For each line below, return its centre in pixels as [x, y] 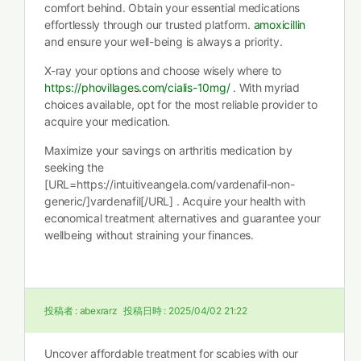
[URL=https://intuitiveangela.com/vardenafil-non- [170, 184]
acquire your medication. [108, 121]
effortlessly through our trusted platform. [149, 25]
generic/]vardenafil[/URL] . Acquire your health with [175, 201]
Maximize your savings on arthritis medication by [168, 150]
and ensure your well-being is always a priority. [164, 41]
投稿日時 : [145, 311]
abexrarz [98, 311]
